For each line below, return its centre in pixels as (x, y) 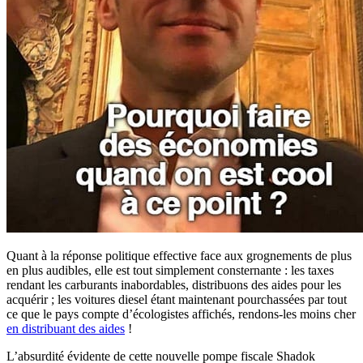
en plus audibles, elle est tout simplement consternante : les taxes (170, 270)
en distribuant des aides (66, 328)
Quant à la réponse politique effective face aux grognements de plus (179, 255)
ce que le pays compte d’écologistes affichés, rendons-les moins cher (181, 314)
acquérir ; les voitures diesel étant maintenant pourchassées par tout (177, 299)
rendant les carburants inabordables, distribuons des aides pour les (174, 284)
